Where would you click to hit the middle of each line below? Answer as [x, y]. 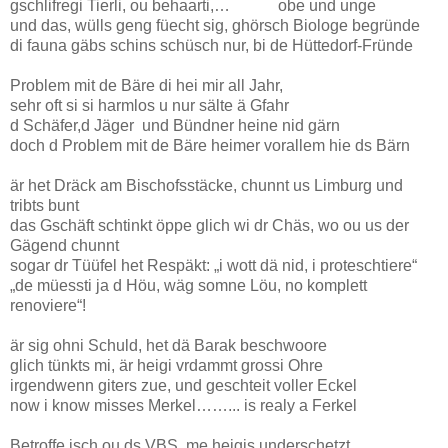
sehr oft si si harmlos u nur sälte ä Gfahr [149, 105]
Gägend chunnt [64, 245]
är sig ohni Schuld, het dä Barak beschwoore [168, 345]
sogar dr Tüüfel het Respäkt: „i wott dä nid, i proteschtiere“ [213, 265]
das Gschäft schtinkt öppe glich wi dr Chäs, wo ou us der [209, 225]
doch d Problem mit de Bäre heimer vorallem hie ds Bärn [210, 145]
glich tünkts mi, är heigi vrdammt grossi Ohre [166, 365]
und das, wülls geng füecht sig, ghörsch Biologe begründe [215, 25]
